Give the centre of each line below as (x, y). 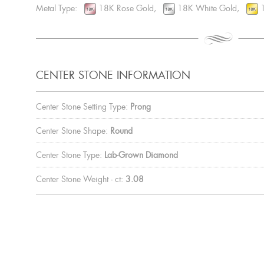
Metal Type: (60, 8)
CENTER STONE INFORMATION (113, 76)
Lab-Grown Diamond (141, 155)
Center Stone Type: (69, 155)
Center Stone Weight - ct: (79, 179)
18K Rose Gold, (129, 8)
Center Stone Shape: (72, 131)
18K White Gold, (210, 8)
